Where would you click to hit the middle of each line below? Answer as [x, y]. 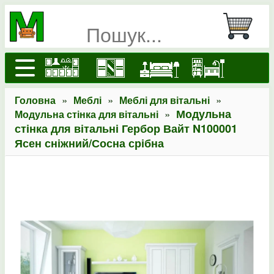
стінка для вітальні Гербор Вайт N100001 [126, 128]
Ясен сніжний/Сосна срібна [89, 143]
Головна [35, 100]
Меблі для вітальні [165, 100]
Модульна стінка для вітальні [87, 114]
